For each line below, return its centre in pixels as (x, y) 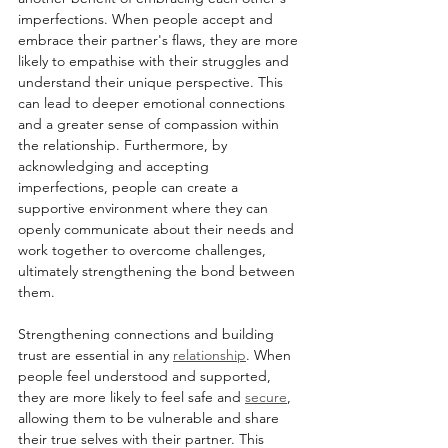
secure (266, 397)
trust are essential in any (95, 355)
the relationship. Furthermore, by (124, 145)
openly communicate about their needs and (158, 229)
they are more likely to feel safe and (131, 397)
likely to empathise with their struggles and (155, 61)
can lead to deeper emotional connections (153, 103)
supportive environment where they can (145, 208)
